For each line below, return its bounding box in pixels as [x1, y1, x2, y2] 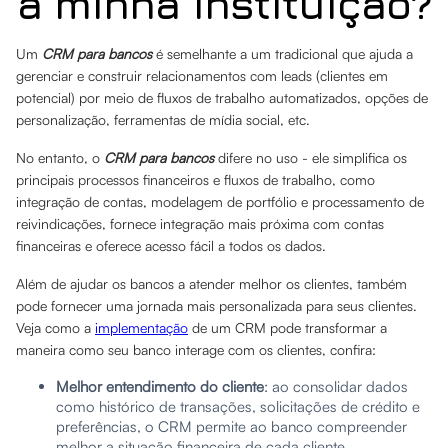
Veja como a [16, 319, 95, 336]
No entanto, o [16, 149, 104, 166]
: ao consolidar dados [264, 377, 408, 396]
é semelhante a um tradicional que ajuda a [152, 45, 413, 62]
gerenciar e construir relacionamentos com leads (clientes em [16, 67, 388, 84]
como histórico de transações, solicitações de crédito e [56, 397, 420, 416]
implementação [95, 319, 188, 336]
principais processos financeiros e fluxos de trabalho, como [16, 171, 375, 188]
